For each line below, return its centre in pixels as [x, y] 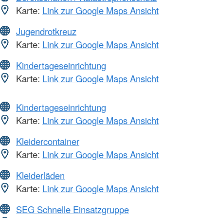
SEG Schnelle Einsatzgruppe [73, 209]
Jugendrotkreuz [46, 31]
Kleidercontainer [48, 141]
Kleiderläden [40, 175]
